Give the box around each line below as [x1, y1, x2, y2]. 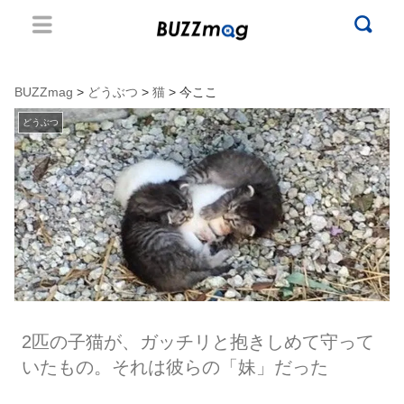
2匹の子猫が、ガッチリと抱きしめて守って [21, 332, 374, 353]
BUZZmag [14, 85, 73, 99]
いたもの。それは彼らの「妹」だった [21, 357, 328, 378]
